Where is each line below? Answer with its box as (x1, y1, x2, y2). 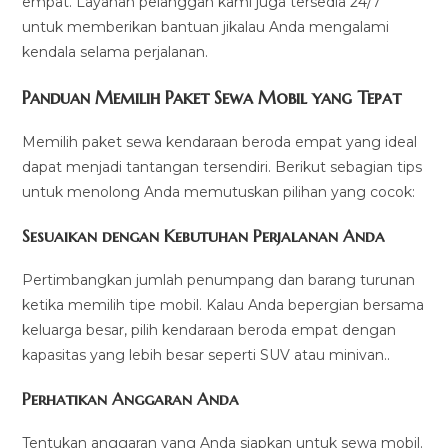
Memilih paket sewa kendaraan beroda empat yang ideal (22, 132, 418, 151)
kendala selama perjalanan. (22, 42, 209, 61)
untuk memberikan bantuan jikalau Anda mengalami (22, 17, 390, 36)
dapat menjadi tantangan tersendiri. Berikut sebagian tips (22, 157, 423, 176)
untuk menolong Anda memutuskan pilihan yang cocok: (22, 182, 416, 201)
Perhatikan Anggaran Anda (22, 387, 240, 410)
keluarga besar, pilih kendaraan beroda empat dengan (22, 320, 397, 339)
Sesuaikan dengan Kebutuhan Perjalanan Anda (22, 224, 386, 247)
